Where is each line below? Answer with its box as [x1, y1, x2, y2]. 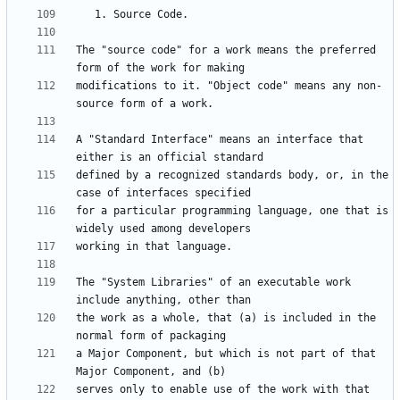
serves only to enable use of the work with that [76, 383, 370, 396]
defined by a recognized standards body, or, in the [76, 169, 388, 182]
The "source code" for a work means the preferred [76, 44, 376, 57]
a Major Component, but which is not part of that [76, 347, 376, 361]
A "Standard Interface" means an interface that [76, 133, 363, 146]
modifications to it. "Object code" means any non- [76, 79, 382, 93]
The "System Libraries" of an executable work [76, 276, 351, 289]
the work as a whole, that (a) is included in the [76, 312, 376, 325]
